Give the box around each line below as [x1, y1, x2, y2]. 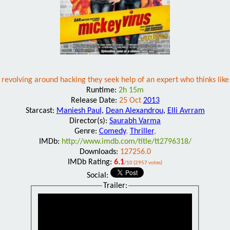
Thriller [129, 127, 154, 136]
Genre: [74, 127, 99, 136]
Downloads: [79, 147, 120, 156]
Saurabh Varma [109, 117, 161, 125]
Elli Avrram [167, 106, 205, 115]
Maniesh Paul [56, 106, 102, 115]
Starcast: [25, 106, 56, 115]
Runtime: [86, 86, 119, 94]
